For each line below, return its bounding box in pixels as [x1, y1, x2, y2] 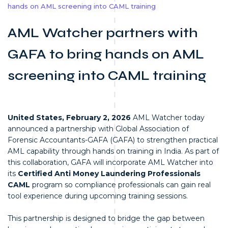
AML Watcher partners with [8, 24, 198, 41]
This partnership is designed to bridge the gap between [8, 214, 205, 223]
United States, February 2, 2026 [8, 112, 133, 122]
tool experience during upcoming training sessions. [8, 191, 188, 201]
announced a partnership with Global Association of [8, 124, 189, 133]
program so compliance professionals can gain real [32, 180, 211, 189]
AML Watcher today [133, 112, 205, 122]
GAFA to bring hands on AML [8, 46, 204, 62]
